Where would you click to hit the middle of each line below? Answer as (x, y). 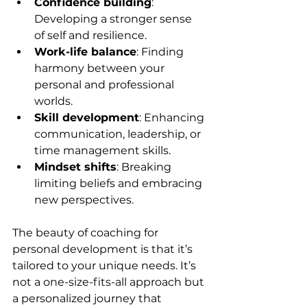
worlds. (53, 101)
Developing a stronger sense (114, 19)
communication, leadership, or (119, 134)
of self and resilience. (90, 35)
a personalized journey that (88, 298)
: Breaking (145, 167)
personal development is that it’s (104, 249)
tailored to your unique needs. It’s (106, 265)
